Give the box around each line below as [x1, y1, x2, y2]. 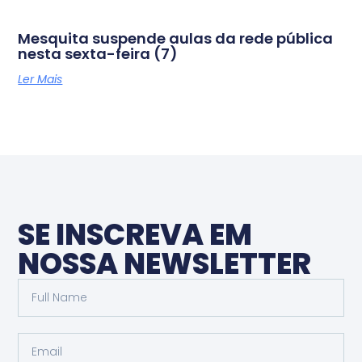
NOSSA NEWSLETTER [18, 242, 312, 284]
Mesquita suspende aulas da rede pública [18, 27, 334, 48]
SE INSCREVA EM [18, 213, 253, 255]
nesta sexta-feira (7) [18, 43, 179, 64]
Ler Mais [18, 70, 63, 87]
